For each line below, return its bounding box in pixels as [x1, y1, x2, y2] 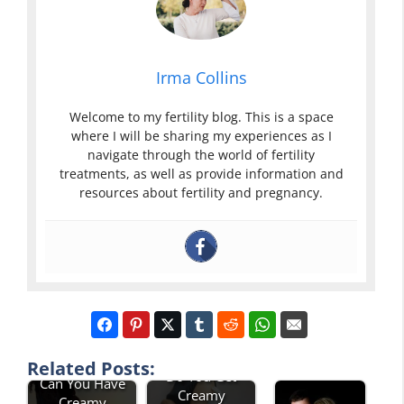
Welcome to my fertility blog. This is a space [69, 108, 334, 126]
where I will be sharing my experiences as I [70, 127, 332, 145]
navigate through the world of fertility [87, 146, 315, 164]
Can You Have [39, 374, 125, 393]
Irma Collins [155, 67, 247, 89]
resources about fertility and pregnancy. [79, 184, 323, 202]
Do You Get [166, 367, 236, 386]
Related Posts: [27, 356, 155, 381]
